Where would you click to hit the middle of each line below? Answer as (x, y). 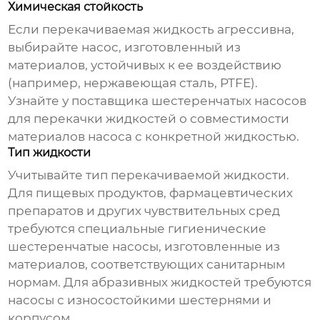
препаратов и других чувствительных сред (144, 211)
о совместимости (233, 119)
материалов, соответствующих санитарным (147, 265)
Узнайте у (40, 101)
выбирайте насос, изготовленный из (125, 47)
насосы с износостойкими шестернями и (140, 300)
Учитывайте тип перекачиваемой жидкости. (149, 175)
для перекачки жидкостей (92, 119)
